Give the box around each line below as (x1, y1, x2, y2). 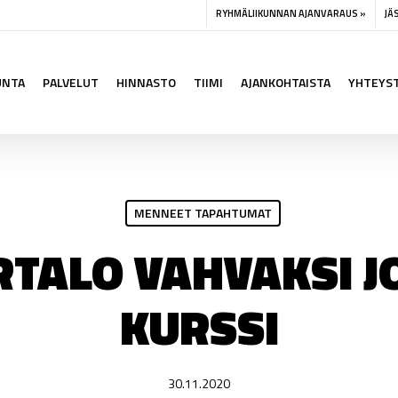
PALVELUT (43, 73, 99, 92)
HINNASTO (116, 73, 176, 92)
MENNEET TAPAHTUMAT (134, 203, 272, 222)
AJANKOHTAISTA (241, 73, 330, 92)
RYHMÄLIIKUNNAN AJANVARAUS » (216, 6, 366, 20)
